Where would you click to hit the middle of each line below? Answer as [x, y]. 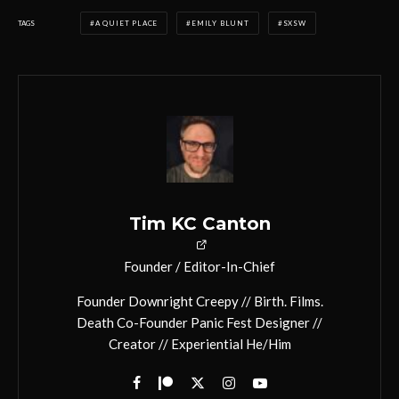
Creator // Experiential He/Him [199, 344]
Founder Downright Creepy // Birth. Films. [199, 301]
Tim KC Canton [199, 224]
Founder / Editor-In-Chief [199, 267]
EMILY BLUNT [220, 24]
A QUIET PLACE [126, 24]
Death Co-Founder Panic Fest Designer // [199, 323]
